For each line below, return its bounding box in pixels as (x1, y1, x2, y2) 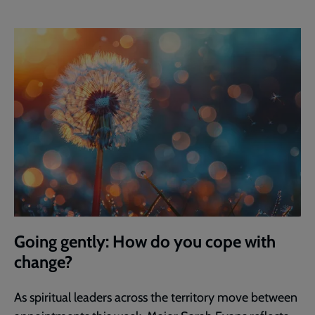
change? (14, 252, 72, 273)
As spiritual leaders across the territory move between (14, 290, 297, 306)
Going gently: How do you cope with (14, 231, 276, 252)
